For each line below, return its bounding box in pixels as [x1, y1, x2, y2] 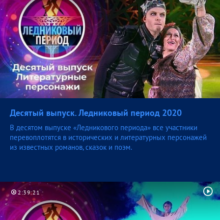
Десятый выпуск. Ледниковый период [10, 107, 162, 119]
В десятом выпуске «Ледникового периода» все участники [10, 123, 197, 133]
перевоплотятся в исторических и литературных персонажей [10, 133, 207, 142]
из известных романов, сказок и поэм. [10, 142, 132, 152]
